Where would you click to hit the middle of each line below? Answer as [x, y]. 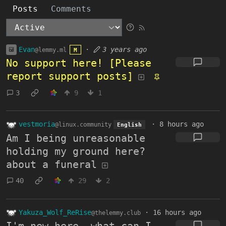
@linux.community [83, 125]
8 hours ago [181, 124]
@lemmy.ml [51, 50]
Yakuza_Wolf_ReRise [55, 212]
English [129, 125]
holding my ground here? [76, 151]
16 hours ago [177, 212]
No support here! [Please [79, 63]
